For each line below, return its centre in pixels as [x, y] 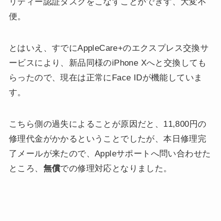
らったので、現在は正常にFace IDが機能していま [106, 78]
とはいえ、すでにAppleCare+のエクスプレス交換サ [109, 48]
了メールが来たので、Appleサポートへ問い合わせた [110, 154]
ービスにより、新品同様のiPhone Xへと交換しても [108, 63]
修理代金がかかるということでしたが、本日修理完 [108, 139]
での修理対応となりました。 [116, 169]
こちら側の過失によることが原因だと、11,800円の [108, 124]
